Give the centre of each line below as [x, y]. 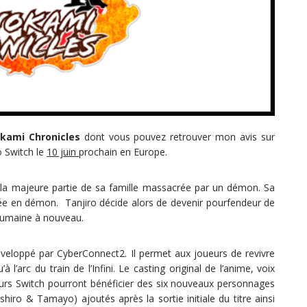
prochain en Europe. [123, 152]
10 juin [63, 152]
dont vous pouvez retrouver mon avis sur [177, 137]
